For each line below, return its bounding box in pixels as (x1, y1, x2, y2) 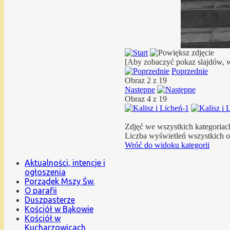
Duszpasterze (25, 195, 75, 204)
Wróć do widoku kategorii (125, 140, 209, 149)
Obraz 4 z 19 (125, 94, 171, 103)
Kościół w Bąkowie (25, 204, 93, 214)
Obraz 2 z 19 (125, 75, 171, 85)
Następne (125, 85, 155, 94)
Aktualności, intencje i (25, 158, 105, 167)
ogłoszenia (25, 167, 66, 177)
